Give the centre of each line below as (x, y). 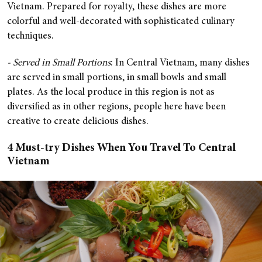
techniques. (30, 37)
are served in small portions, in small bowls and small (117, 78)
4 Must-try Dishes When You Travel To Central (121, 149)
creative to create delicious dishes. (78, 122)
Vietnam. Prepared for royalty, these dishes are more (117, 8)
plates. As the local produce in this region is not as (111, 93)
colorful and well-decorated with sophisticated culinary (121, 22)
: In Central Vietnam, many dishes (180, 64)
